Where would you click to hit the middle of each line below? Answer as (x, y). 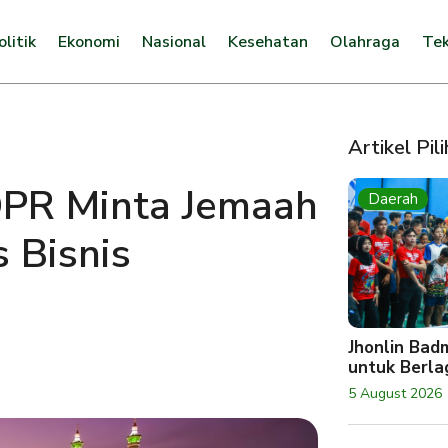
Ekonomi (88, 41)
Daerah (393, 199)
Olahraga (364, 41)
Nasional (173, 41)
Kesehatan (267, 41)
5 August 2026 (395, 393)
